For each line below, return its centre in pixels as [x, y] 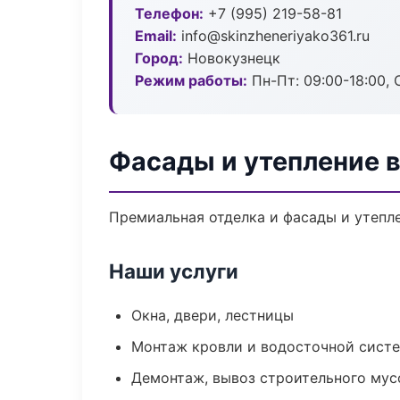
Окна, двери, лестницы [212, 315]
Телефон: [169, 13]
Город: [159, 58]
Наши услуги [174, 271]
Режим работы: [191, 80]
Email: [156, 36]
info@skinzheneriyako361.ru [273, 36]
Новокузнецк [232, 58]
